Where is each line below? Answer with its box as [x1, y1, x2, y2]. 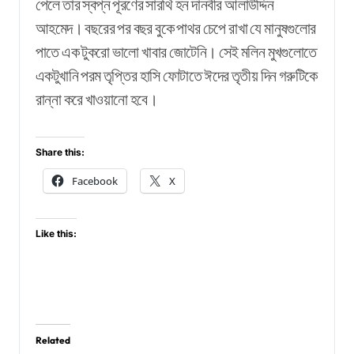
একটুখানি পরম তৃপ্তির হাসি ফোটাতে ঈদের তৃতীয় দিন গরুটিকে [36, 65, 318, 85]
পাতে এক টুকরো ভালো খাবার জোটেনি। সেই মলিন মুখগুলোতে [36, 41, 317, 62]
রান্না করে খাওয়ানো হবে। [36, 88, 157, 109]
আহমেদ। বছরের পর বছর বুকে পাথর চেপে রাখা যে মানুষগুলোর [36, 17, 316, 38]
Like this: [36, 227, 77, 239]
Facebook [72, 173, 118, 188]
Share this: [36, 145, 85, 158]
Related [36, 333, 70, 346]
